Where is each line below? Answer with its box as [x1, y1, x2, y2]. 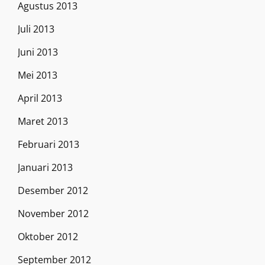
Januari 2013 [18, 160, 73, 174]
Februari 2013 [18, 137, 79, 151]
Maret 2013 [18, 114, 68, 128]
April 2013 [18, 91, 62, 105]
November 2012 [18, 206, 89, 220]
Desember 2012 [18, 183, 88, 197]
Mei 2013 [18, 68, 57, 82]
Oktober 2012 [18, 230, 78, 243]
